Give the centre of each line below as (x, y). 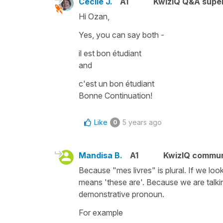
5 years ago (142, 122)
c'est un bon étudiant (116, 83)
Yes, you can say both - (121, 35)
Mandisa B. (101, 155)
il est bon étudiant (111, 53)
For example (102, 212)
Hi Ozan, (95, 16)
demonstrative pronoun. (122, 194)
